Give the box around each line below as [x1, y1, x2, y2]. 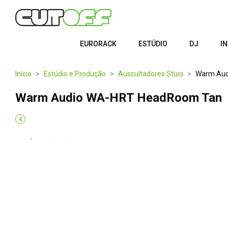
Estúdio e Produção [44, 70, 106, 78]
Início [15, 70, 32, 78]
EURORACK [79, 40, 117, 48]
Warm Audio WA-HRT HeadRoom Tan [15, 91, 222, 105]
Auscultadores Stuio [118, 70, 183, 78]
